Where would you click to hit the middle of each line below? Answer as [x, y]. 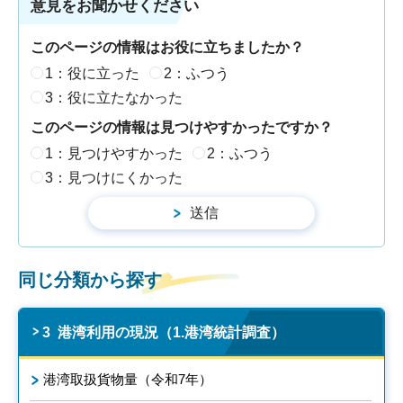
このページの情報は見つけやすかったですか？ [182, 128]
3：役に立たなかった [114, 97]
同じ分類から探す [90, 279]
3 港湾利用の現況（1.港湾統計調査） [164, 332]
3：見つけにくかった [114, 177]
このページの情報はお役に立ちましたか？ [167, 48]
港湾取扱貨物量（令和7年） [128, 379]
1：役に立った [92, 73]
